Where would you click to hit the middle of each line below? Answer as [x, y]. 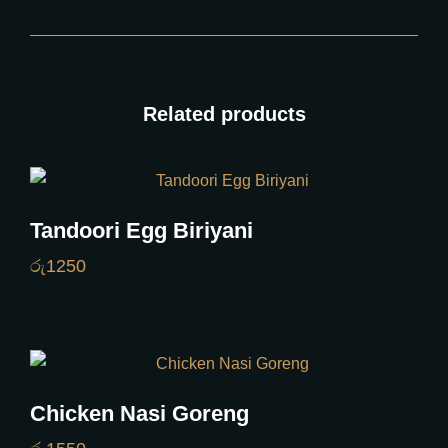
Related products [224, 114]
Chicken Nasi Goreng [139, 413]
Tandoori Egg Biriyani [141, 231]
